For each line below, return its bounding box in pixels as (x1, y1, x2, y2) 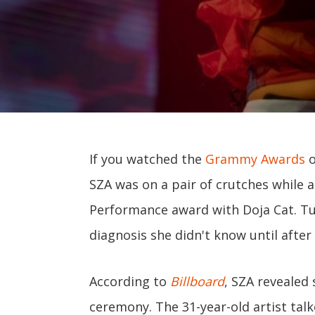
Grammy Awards (205, 150, 305, 167)
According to (89, 273, 170, 290)
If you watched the (89, 150, 205, 167)
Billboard (170, 273, 224, 290)
